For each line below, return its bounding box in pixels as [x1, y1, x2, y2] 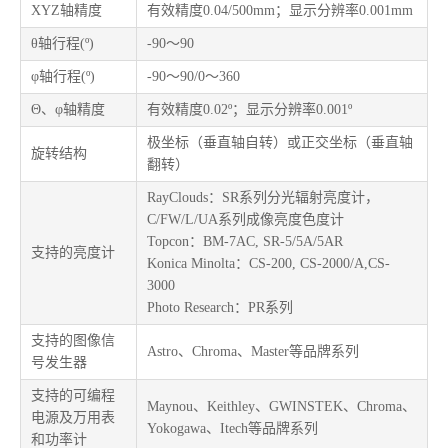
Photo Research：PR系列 [147, 300, 293, 315]
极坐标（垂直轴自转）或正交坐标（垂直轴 [147, 135, 413, 150]
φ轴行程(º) [31, 69, 95, 84]
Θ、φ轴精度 [31, 102, 105, 117]
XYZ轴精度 [31, 3, 102, 18]
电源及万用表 [31, 410, 115, 425]
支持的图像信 [31, 333, 115, 348]
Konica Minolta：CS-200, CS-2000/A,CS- [147, 256, 390, 271]
